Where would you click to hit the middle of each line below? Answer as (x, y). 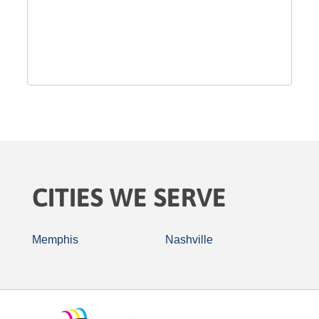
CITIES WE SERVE (129, 197)
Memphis (55, 240)
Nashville (189, 240)
